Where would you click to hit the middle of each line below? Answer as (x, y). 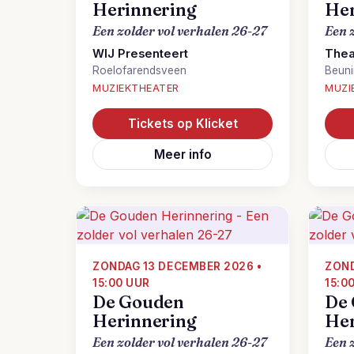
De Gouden (139, 302)
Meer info (183, 154)
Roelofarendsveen (139, 70)
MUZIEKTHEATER (136, 88)
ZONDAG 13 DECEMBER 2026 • (177, 266)
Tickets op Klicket (183, 124)
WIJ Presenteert (140, 54)
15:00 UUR (121, 283)
